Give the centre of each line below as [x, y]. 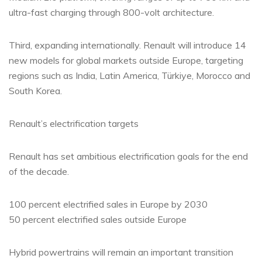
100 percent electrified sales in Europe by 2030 [108, 204]
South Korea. [35, 91]
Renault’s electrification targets [74, 123]
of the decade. [39, 171]
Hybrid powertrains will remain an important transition [121, 252]
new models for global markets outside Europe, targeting [126, 60]
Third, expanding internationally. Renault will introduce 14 [127, 45]
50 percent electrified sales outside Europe [98, 219]
